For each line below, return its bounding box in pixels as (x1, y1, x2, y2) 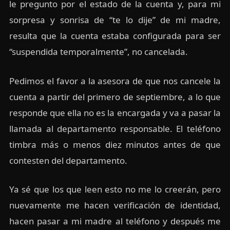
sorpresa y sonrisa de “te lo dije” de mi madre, (9, 14, 221, 26)
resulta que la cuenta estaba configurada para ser (9, 30, 221, 42)
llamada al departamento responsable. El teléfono (9, 122, 221, 135)
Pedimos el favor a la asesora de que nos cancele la (9, 74, 221, 87)
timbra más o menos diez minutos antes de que (9, 138, 221, 150)
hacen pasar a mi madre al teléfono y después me (9, 215, 221, 227)
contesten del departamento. (9, 154, 127, 166)
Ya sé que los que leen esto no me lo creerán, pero (9, 183, 221, 196)
